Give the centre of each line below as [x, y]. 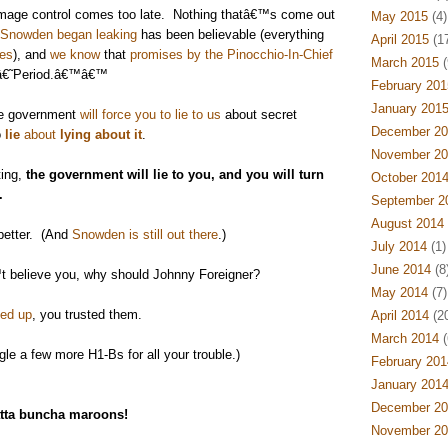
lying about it [100, 134]
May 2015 [399, 16]
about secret [258, 114]
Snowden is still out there [144, 234]
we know [74, 54]
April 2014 [399, 315]
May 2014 [399, 292]
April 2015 [399, 39]
